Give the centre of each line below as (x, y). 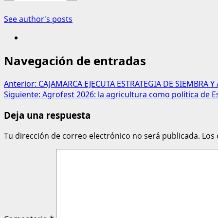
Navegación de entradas (75, 61)
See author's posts (38, 19)
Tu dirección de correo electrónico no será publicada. (102, 136)
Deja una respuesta (47, 115)
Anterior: (21, 84)
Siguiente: (23, 95)
